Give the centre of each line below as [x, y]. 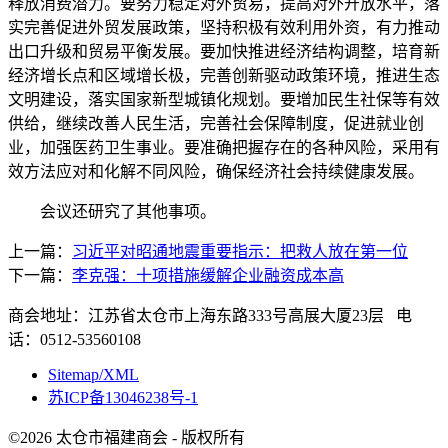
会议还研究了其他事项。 [112, 211]
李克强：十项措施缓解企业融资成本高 [208, 275]
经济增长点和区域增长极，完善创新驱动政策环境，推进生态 [224, 75]
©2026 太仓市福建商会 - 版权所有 [126, 437]
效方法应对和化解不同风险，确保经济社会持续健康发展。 [216, 171]
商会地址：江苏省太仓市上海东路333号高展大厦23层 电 [210, 315]
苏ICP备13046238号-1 [123, 397]
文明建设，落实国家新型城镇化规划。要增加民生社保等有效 [224, 99]
